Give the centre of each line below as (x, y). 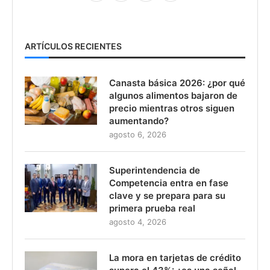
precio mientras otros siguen (172, 108)
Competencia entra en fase (169, 183)
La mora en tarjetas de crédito (175, 257)
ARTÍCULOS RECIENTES (73, 46)
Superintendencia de (155, 170)
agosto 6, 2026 (138, 134)
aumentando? (139, 121)
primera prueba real (152, 208)
